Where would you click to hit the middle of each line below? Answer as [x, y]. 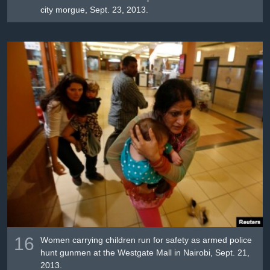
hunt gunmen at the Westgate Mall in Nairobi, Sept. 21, [145, 252]
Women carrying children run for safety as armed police [146, 240]
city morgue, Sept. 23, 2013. [95, 9]
